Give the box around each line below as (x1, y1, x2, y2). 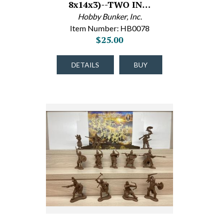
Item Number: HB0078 (69, 23, 150, 33)
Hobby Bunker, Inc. (77, 12, 142, 21)
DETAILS (71, 61, 99, 69)
